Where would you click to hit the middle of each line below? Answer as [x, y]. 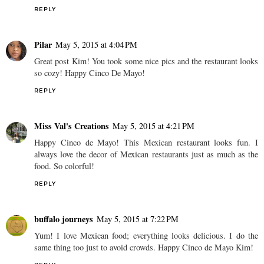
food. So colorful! [64, 166]
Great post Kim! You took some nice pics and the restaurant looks [146, 61]
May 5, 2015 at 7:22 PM [138, 219]
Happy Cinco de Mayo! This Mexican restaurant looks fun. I [146, 142]
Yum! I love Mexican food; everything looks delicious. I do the [146, 235]
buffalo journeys [64, 219]
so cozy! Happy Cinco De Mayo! [90, 72]
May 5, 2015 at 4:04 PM [96, 44]
